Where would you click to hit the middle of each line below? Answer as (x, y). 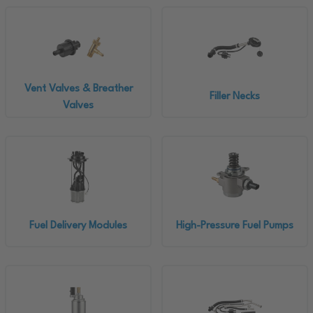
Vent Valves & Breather (78, 89)
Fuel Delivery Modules (78, 226)
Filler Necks (235, 97)
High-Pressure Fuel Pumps (235, 226)
